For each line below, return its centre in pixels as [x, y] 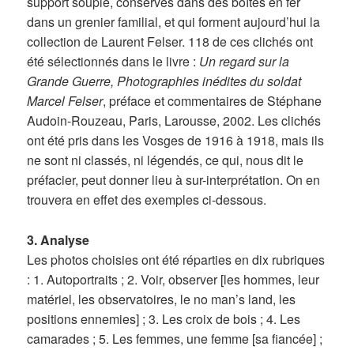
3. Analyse [58, 239]
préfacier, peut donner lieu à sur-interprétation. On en [174, 180]
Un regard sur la [245, 62]
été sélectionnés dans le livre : [113, 62]
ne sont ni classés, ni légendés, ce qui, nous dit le [166, 160]
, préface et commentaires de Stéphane [213, 101]
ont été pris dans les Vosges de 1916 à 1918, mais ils [176, 141]
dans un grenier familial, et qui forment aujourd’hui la [174, 22]
